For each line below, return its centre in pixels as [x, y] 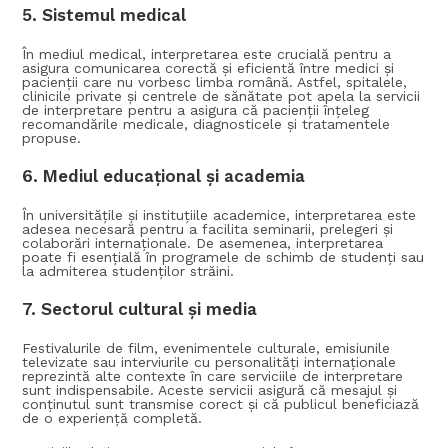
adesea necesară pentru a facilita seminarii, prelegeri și [208, 229]
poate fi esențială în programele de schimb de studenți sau [223, 257]
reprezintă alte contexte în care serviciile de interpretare [213, 376]
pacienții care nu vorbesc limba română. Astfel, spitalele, [215, 82]
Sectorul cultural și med [142, 309]
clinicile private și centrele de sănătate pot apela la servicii [221, 96]
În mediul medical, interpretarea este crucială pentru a [207, 54]
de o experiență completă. [112, 418]
